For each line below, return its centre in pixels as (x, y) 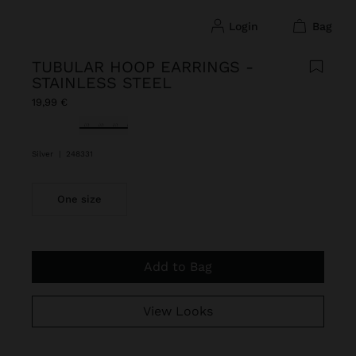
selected (105, 124)
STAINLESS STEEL (102, 83)
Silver (44, 154)
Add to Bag (182, 267)
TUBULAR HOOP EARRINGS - (143, 67)
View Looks (182, 311)
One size (79, 199)
